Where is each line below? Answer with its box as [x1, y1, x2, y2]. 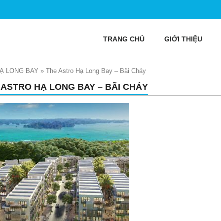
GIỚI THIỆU [164, 35, 202, 43]
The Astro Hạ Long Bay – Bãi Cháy [46, 67, 146, 74]
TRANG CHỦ [103, 35, 145, 43]
